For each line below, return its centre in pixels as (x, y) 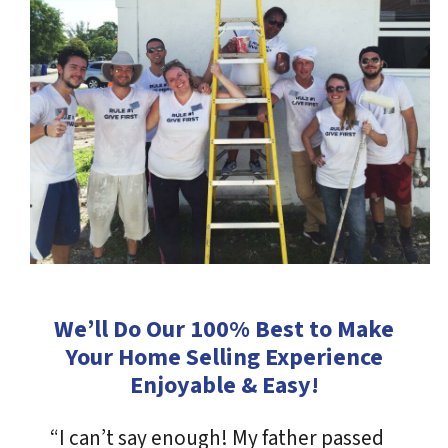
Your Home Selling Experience (224, 358)
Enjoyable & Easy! (224, 386)
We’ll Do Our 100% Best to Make (224, 330)
